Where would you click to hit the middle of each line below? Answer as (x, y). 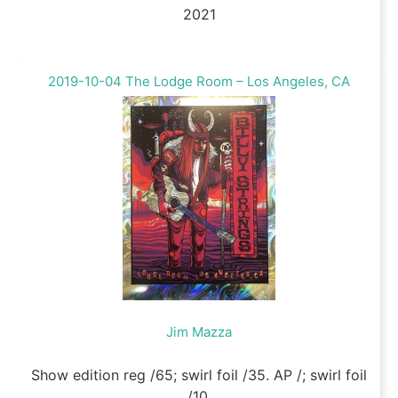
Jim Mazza (199, 331)
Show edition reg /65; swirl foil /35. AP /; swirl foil (199, 374)
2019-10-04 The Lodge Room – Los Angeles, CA (199, 81)
